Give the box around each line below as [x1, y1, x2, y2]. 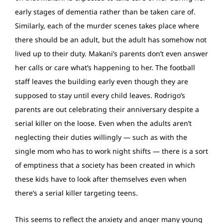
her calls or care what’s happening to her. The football [15, 62, 195, 72]
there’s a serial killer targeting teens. [15, 188, 138, 198]
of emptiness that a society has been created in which [15, 160, 195, 170]
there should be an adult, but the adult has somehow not [15, 34, 207, 44]
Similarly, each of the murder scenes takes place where [15, 20, 199, 30]
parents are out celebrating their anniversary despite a [15, 104, 199, 114]
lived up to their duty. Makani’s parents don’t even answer [15, 48, 208, 58]
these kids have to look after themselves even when [15, 174, 187, 184]
